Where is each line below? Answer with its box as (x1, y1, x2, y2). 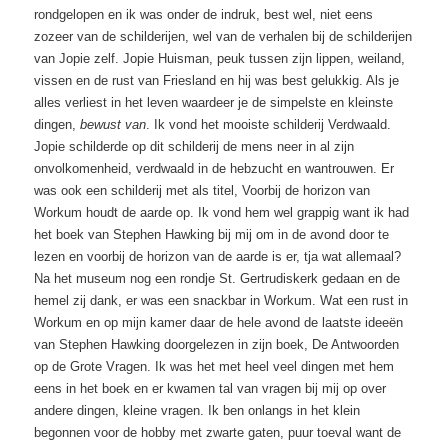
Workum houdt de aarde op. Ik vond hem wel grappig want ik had (34, 205, 410, 221)
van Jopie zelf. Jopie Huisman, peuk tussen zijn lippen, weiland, (34, 51, 406, 67)
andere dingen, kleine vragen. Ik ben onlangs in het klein (34, 403, 361, 419)
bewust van (76, 117, 147, 133)
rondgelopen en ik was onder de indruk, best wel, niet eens (34, 7, 374, 23)
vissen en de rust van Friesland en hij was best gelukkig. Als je (34, 73, 400, 89)
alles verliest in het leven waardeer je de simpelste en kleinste (34, 95, 394, 111)
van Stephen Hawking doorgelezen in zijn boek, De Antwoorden (34, 337, 400, 353)
